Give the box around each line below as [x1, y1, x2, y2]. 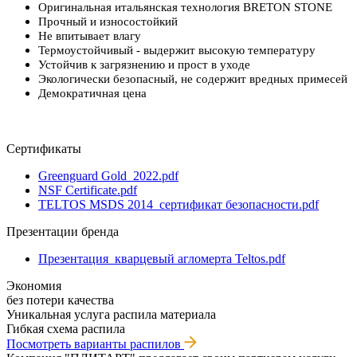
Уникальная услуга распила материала [6, 308, 216, 322]
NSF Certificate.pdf [38, 183, 137, 198]
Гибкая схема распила [6, 322, 125, 336]
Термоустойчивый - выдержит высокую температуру [38, 44, 316, 57]
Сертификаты [6, 142, 81, 156]
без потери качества [6, 293, 114, 308]
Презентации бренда [6, 225, 119, 239]
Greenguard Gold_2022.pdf [38, 169, 178, 183]
